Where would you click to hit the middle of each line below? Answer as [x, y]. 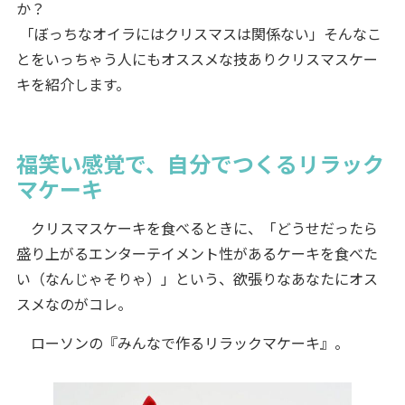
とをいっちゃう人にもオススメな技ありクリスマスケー [197, 59]
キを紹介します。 [73, 85]
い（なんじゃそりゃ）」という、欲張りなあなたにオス [197, 279]
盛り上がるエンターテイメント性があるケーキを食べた [197, 254]
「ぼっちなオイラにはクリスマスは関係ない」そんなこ [198, 34]
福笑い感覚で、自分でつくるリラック [200, 164]
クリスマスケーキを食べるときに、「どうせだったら [197, 228]
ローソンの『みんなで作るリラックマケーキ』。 [182, 343]
